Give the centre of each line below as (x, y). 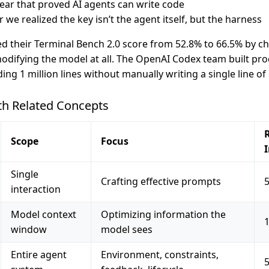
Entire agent (39, 254)
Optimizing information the (163, 214)
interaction (36, 189)
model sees (127, 229)
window (29, 229)
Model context (44, 214)
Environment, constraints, (160, 254)
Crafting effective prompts (161, 181)
